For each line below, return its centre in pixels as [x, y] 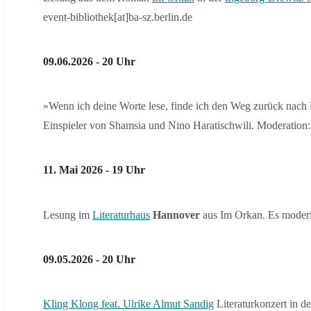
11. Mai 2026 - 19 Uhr [94, 170]
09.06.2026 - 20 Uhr [89, 61]
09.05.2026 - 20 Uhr [89, 259]
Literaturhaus [121, 215]
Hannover [176, 215]
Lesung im [68, 215]
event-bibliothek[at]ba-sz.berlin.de [118, 17]
